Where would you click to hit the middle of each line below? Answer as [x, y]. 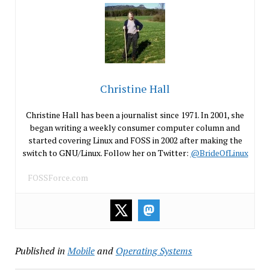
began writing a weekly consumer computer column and [135, 127]
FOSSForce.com [58, 177]
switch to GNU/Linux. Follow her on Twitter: [106, 152]
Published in [40, 250]
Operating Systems [154, 250]
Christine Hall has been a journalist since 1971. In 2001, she [135, 115]
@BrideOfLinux [219, 152]
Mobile [81, 250]
